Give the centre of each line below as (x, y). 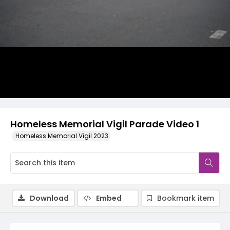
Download (49, 198)
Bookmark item (186, 198)
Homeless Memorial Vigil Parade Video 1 (105, 124)
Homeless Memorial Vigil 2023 (62, 136)
